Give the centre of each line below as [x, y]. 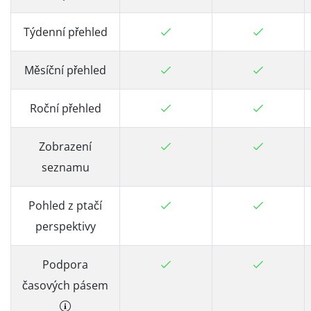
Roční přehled [65, 108]
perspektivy [65, 226]
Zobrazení [65, 146]
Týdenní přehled [65, 32]
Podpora [65, 264]
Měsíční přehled [65, 70]
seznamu [65, 167]
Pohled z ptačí [65, 205]
